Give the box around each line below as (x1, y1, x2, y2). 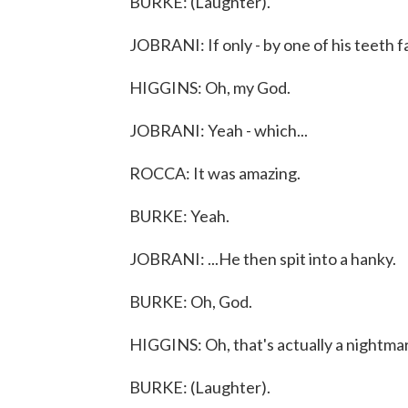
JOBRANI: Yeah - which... (129, 120, 308, 140)
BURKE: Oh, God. (129, 291, 252, 311)
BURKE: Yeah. (129, 206, 229, 226)
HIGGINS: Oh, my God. (129, 77, 291, 97)
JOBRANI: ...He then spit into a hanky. (129, 249, 396, 269)
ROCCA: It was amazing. (129, 163, 301, 183)
